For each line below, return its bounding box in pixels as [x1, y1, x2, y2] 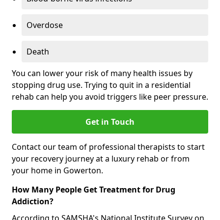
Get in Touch [85, 116, 135, 127]
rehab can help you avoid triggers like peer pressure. [12, 91, 208, 102]
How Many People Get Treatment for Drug [12, 184, 175, 195]
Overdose [27, 19, 63, 30]
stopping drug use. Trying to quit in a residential [12, 79, 191, 90]
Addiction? [12, 195, 54, 207]
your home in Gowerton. [12, 165, 103, 176]
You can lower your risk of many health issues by [12, 67, 192, 79]
